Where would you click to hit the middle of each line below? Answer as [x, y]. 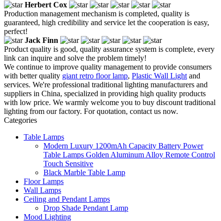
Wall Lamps [42, 190]
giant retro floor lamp [95, 75]
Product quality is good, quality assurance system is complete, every [109, 49]
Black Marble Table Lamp [84, 172]
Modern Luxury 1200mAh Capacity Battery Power [123, 146]
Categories [20, 120]
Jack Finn [41, 40]
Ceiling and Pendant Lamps [67, 199]
